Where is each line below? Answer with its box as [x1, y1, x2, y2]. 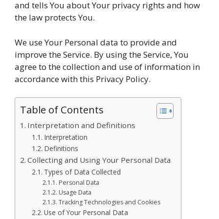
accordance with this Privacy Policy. [15, 73, 151, 85]
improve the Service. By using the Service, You [15, 48, 189, 60]
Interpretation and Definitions [27, 120, 136, 130]
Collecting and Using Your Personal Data [27, 155, 171, 165]
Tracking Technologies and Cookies [58, 198, 160, 206]
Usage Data [58, 188, 91, 197]
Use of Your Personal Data [44, 208, 128, 217]
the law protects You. [15, 12, 95, 23]
